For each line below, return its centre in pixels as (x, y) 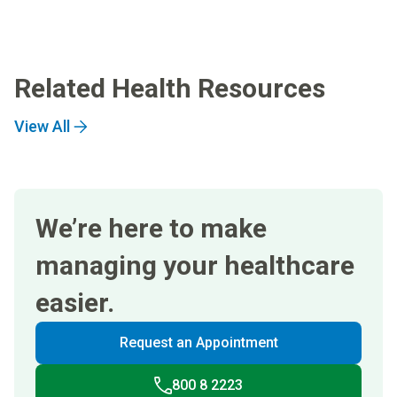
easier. (75, 302)
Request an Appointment (198, 342)
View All (42, 126)
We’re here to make (151, 228)
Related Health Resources (170, 88)
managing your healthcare (195, 265)
